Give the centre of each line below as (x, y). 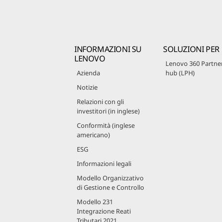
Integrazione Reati (104, 211)
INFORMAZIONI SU (108, 49)
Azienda (88, 73)
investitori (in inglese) (108, 111)
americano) (93, 135)
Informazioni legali (104, 163)
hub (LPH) (180, 73)
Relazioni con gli (100, 101)
